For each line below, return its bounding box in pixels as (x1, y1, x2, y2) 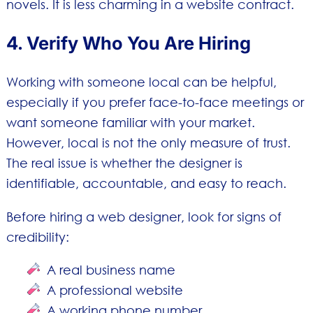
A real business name (47, 261, 176, 277)
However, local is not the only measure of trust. (6, 135, 291, 151)
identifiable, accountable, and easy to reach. (6, 175, 286, 191)
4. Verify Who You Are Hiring (6, 32, 251, 54)
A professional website (47, 282, 184, 298)
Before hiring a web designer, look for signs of (6, 208, 282, 224)
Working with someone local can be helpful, (6, 74, 277, 90)
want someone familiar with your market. (6, 115, 255, 131)
